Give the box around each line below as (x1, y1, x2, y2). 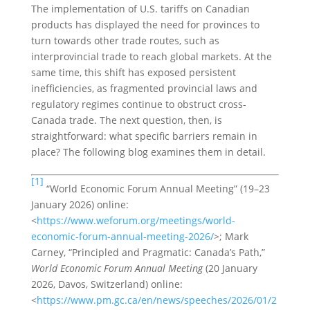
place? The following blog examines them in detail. (30, 145, 266, 158)
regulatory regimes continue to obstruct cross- (30, 98, 246, 111)
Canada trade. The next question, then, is (30, 113, 222, 127)
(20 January (202, 262, 257, 275)
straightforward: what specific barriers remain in (30, 129, 257, 143)
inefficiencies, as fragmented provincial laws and (30, 82, 257, 95)
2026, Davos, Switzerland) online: (30, 277, 183, 291)
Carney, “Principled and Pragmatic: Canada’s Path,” (30, 246, 265, 259)
